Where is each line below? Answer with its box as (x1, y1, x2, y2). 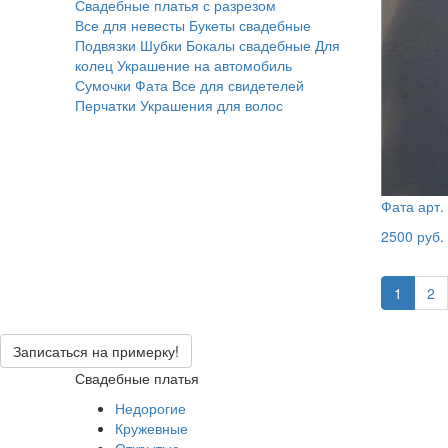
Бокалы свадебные (185, 35, 311, 55)
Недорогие (114, 398, 186, 418)
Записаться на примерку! (13, 341, 179, 361)
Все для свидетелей (171, 75, 304, 95)
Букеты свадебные (188, 15, 311, 35)
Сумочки (74, 75, 131, 95)
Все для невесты (74, 15, 185, 35)
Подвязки (74, 35, 136, 55)
